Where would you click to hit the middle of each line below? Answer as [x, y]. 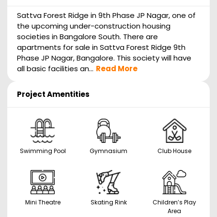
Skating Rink [108, 202]
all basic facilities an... [55, 69]
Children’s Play [174, 202]
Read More [117, 69]
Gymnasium [108, 151]
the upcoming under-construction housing [94, 26]
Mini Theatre [43, 202]
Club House [174, 151]
